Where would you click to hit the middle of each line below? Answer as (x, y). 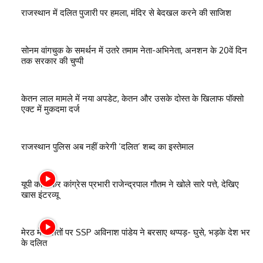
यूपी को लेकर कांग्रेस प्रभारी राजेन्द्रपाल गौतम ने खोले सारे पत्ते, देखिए (130, 184)
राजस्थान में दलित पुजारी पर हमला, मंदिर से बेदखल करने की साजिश (126, 13)
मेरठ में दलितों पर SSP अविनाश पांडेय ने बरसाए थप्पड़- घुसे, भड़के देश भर (136, 232)
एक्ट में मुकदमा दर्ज (50, 109)
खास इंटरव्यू (40, 195)
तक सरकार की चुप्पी (52, 61)
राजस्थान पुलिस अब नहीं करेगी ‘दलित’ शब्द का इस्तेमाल (107, 147)
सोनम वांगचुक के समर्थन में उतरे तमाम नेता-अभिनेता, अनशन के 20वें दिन (134, 50)
